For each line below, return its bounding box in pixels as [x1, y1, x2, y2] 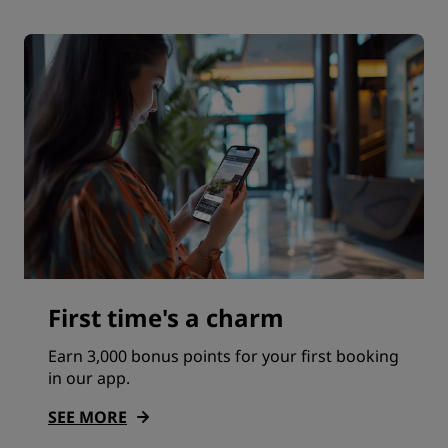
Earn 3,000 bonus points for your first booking [48, 344, 399, 367]
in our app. [48, 366, 130, 389]
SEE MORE [48, 405, 127, 428]
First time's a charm [48, 300, 284, 334]
